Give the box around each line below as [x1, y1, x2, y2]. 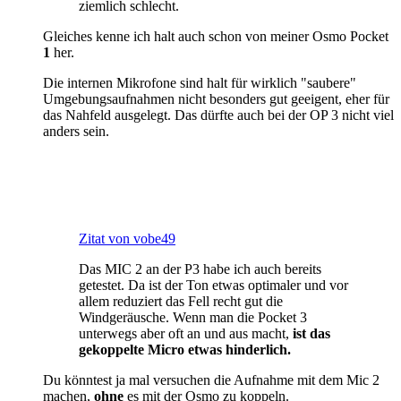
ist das [289, 325, 330, 341]
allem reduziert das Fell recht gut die [79, 293, 283, 309]
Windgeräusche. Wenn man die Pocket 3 [79, 309, 307, 325]
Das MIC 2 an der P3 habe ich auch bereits [79, 260, 321, 277]
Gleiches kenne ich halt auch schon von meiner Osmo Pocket [43, 28, 388, 44]
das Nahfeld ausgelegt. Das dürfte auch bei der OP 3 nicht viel [43, 107, 394, 123]
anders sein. [43, 123, 109, 139]
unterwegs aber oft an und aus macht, [79, 325, 289, 341]
